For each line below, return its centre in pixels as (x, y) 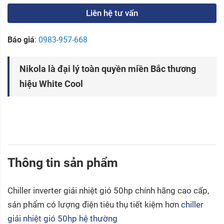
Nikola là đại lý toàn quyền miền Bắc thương (108, 68)
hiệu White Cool (51, 83)
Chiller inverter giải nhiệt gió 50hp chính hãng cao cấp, (108, 190)
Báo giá (21, 39)
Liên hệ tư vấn (112, 13)
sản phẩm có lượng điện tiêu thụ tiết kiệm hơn (94, 204)
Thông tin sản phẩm (63, 162)
